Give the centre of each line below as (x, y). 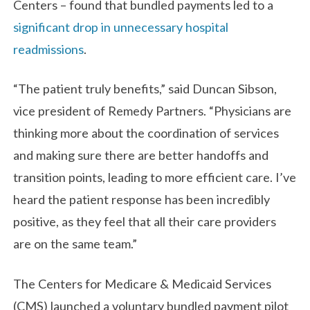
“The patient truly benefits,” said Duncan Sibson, (145, 89)
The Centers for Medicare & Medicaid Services (143, 283)
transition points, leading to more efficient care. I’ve (155, 177)
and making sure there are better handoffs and (141, 155)
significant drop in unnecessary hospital (121, 27)
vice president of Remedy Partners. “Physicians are (153, 111)
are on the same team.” (75, 244)
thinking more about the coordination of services (146, 133)
